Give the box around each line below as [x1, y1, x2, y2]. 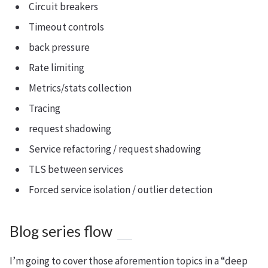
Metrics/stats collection [29, 81, 132, 95]
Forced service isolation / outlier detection [29, 183, 212, 196]
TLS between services [29, 163, 123, 176]
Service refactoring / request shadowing [29, 142, 201, 156]
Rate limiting [29, 61, 84, 74]
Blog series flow [10, 223, 112, 240]
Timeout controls [29, 20, 104, 33]
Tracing [29, 102, 60, 115]
